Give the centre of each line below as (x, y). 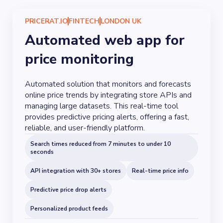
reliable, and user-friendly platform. (85, 128)
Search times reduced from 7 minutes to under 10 (101, 144)
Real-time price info (160, 171)
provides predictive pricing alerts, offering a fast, (107, 117)
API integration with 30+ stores (76, 171)
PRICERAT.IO (46, 21)
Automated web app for (105, 40)
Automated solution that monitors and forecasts (108, 84)
